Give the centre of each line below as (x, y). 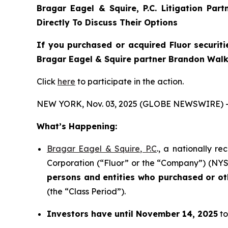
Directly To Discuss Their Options (107, 22)
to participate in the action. (130, 81)
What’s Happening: (77, 126)
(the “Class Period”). (86, 191)
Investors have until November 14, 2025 (132, 214)
